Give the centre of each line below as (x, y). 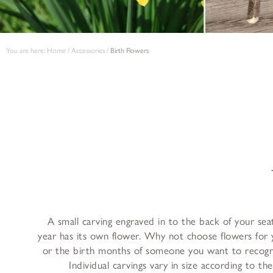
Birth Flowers (129, 51)
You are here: (26, 51)
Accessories (88, 51)
